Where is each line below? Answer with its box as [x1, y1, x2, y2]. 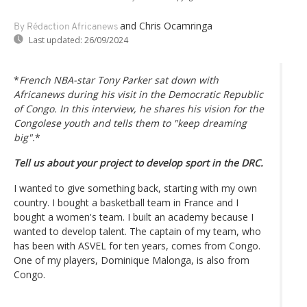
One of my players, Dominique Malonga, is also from [14, 253, 249, 267]
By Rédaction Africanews [14, 21, 118, 32]
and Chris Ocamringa [120, 19, 212, 32]
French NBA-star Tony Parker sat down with [19, 73, 219, 86]
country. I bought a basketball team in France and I [14, 195, 238, 209]
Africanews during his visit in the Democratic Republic [14, 87, 263, 101]
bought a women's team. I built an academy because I [14, 210, 254, 223]
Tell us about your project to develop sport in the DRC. [14, 156, 263, 169]
